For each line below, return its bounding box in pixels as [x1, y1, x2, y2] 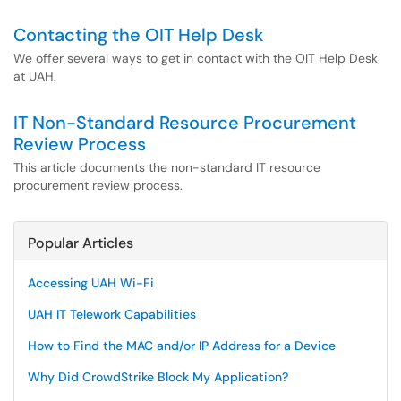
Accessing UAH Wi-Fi [28, 275, 154, 291]
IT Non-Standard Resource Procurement [13, 111, 356, 134]
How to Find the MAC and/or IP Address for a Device [28, 337, 336, 354]
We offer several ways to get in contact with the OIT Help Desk [13, 50, 378, 66]
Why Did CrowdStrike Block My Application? [28, 369, 288, 385]
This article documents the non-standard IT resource [13, 159, 320, 175]
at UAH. [13, 68, 56, 84]
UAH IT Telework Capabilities [28, 306, 196, 322]
